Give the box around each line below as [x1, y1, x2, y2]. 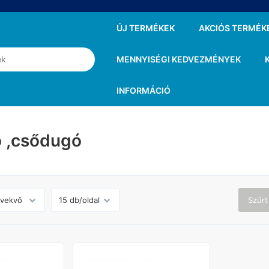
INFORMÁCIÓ [116, 85, 171, 95]
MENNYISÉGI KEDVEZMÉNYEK [116, 54, 241, 64]
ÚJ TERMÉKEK [116, 23, 175, 33]
